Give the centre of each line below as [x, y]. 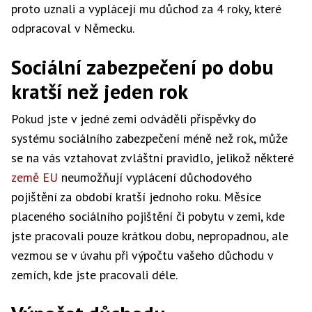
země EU [34, 177]
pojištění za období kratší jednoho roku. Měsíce [136, 197]
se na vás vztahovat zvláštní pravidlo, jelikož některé [153, 158]
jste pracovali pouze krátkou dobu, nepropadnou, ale [150, 236]
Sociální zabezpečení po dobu [142, 67]
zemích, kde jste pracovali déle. [94, 275]
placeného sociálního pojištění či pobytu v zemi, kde [148, 216]
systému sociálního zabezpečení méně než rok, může [149, 138]
